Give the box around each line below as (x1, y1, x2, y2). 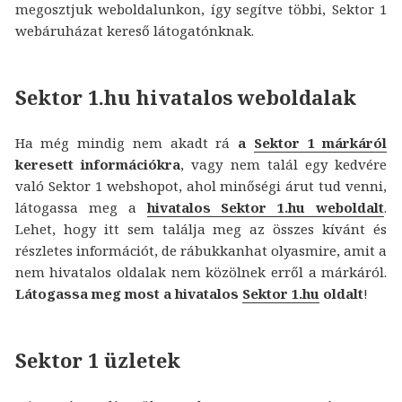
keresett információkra (14, 154, 180, 173)
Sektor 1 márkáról (253, 133, 388, 152)
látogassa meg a (14, 197, 147, 216)
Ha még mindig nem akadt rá (14, 133, 239, 152)
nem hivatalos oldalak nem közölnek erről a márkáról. (14, 262, 388, 281)
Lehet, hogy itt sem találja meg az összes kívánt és (14, 219, 388, 238)
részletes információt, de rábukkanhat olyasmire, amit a (14, 240, 388, 259)
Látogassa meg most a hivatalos (14, 284, 242, 302)
